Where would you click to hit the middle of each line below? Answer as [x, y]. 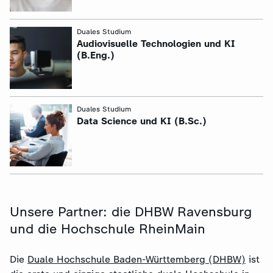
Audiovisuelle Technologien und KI [156, 44]
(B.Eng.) [96, 55]
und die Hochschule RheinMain [110, 229]
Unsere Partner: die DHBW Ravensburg [131, 212]
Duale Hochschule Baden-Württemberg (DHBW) [136, 259]
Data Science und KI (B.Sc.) [142, 121]
